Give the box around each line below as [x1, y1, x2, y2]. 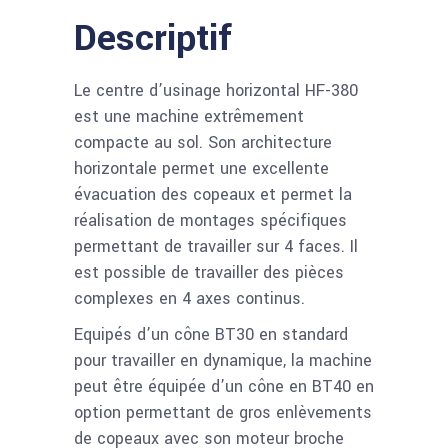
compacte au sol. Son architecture [74, 131, 332, 154]
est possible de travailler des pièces [74, 261, 344, 284]
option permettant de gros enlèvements [74, 401, 372, 424]
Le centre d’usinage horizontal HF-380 [74, 79, 358, 102]
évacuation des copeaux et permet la [74, 183, 352, 206]
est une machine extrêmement [74, 105, 304, 128]
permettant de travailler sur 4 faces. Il [74, 235, 358, 258]
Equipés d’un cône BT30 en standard [74, 323, 348, 346]
